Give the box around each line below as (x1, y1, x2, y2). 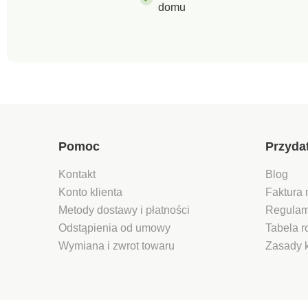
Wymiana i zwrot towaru (58, 239, 177, 252)
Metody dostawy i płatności (58, 203, 192, 216)
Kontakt (58, 168, 96, 180)
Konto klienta (58, 186, 122, 198)
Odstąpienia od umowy (58, 221, 170, 234)
